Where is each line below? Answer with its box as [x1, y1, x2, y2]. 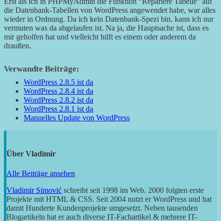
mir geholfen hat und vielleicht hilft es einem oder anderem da [4, 33, 196, 41]
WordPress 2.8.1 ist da [24, 105, 93, 113]
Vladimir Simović [6, 185, 62, 194]
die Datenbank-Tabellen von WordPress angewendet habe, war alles [4, 6, 216, 15]
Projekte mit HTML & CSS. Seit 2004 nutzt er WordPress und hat [6, 194, 212, 203]
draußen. [4, 41, 31, 50]
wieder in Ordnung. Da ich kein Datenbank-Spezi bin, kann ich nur [4, 15, 214, 24]
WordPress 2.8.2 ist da [24, 96, 93, 105]
